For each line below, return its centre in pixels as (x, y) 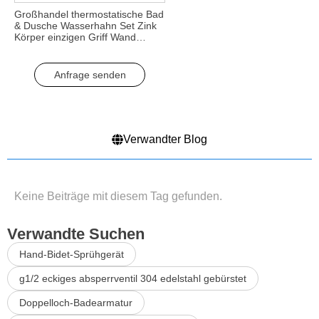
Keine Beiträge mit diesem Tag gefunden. (118, 196)
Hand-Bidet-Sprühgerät (72, 254)
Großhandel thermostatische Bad (89, 14)
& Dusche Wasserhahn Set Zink (85, 26)
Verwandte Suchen (76, 234)
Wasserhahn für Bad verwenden (87, 60)
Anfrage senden (90, 75)
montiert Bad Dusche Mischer (81, 48)
